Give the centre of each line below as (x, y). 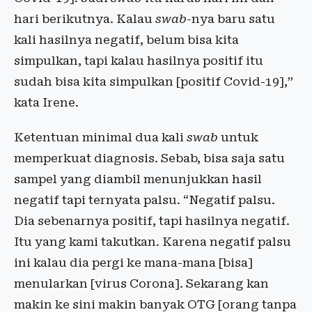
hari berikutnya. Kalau (85, 18)
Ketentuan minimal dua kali (100, 137)
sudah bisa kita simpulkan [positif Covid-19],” (154, 81)
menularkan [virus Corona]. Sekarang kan (141, 283)
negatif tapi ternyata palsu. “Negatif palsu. (145, 200)
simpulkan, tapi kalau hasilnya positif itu (139, 60)
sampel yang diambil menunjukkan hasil (138, 179)
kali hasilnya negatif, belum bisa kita (126, 39)
